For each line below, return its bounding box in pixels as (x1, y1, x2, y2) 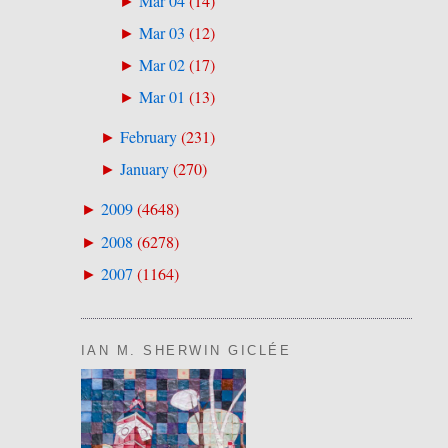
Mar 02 (139, 54, 186, 77)
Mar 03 (139, 22, 186, 45)
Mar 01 (139, 86, 186, 109)
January (119, 158, 169, 181)
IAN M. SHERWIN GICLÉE (80, 343, 292, 358)
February (119, 126, 177, 149)
